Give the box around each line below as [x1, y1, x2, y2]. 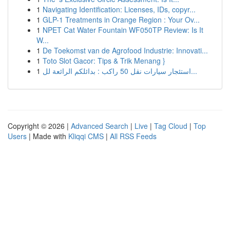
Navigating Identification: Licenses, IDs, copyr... [43, 4, 196, 14]
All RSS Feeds [110, 131, 157, 141]
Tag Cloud [154, 121, 187, 131]
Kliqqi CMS [68, 131, 104, 141]
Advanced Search [71, 121, 128, 131]
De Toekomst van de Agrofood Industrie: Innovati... [43, 45, 208, 55]
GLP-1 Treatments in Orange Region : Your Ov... [43, 14, 200, 25]
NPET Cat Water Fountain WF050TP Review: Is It [43, 25, 203, 35]
